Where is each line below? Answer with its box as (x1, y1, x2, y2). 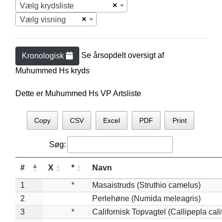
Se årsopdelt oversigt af (81, 51, 164, 60)
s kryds (64, 66, 90, 75)
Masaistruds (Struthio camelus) (92, 180, 201, 189)
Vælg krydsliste (19, 1, 74, 10)
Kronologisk (21, 52, 66, 60)
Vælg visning (19, 15, 66, 24)
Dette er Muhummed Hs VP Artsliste (15, 89, 141, 98)
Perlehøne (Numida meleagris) (92, 194, 201, 203)
